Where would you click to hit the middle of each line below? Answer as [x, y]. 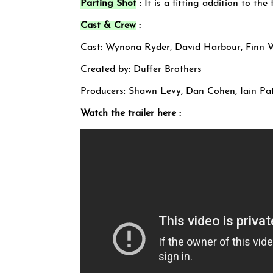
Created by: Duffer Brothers [141, 69]
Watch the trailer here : [131, 113]
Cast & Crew [108, 26]
